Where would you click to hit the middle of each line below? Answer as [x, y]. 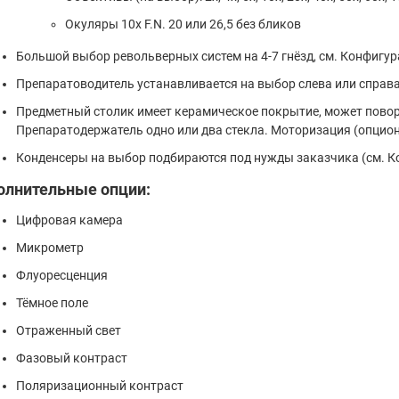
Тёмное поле [52, 302]
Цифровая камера [69, 220]
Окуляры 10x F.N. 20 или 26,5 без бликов [183, 24]
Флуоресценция [61, 275]
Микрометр [49, 247]
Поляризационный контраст [99, 385]
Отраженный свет [68, 330]
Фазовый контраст [71, 358]
